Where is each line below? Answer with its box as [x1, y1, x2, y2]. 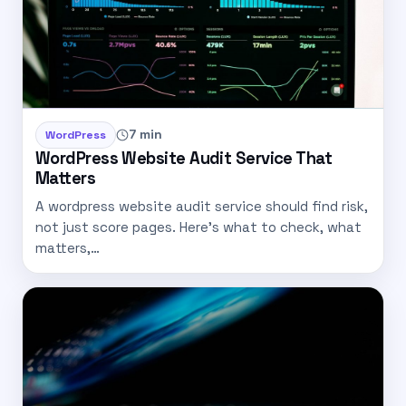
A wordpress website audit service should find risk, [35, 198, 368, 216]
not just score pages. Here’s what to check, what [35, 218, 362, 237]
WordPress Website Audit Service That [35, 147, 333, 169]
